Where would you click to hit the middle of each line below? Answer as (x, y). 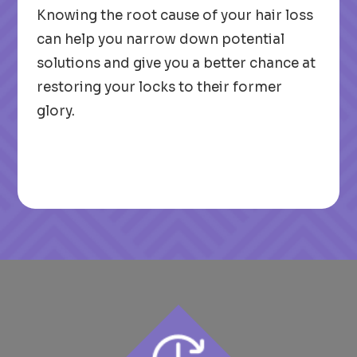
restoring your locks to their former (160, 87)
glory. (56, 111)
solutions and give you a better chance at (177, 63)
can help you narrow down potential (161, 39)
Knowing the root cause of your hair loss (175, 16)
